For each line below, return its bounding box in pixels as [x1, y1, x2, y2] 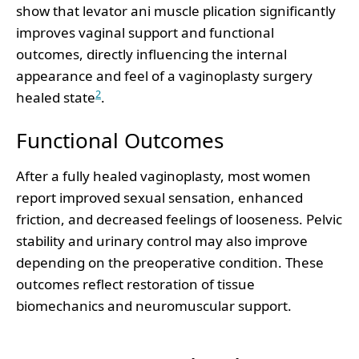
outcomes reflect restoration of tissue [16, 274, 255, 293]
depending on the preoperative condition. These [16, 252, 324, 272]
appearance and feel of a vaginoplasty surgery [16, 66, 313, 85]
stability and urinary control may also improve [16, 231, 308, 250]
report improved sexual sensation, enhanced [16, 188, 303, 207]
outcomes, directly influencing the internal [16, 44, 287, 63]
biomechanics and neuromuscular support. [16, 296, 292, 315]
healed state [16, 87, 95, 107]
